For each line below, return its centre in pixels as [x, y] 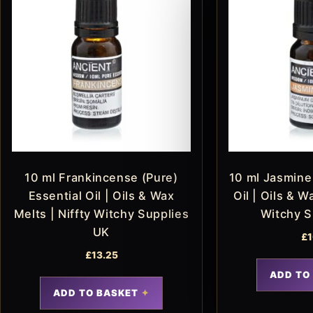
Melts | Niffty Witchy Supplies [101, 214]
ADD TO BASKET [96, 292]
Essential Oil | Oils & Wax [101, 196]
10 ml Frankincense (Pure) [101, 178]
